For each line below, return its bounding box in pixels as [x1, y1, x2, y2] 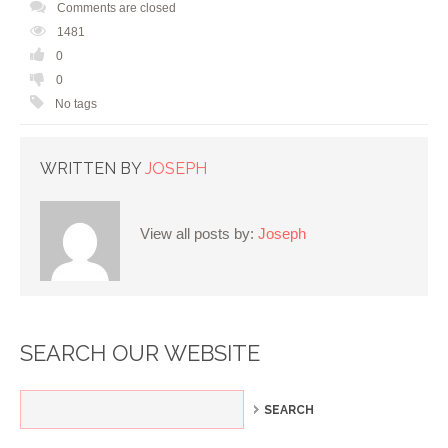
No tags [52, 96, 97, 111]
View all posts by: [140, 225, 258, 243]
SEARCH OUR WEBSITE [20, 339, 260, 366]
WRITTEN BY [40, 158, 145, 178]
